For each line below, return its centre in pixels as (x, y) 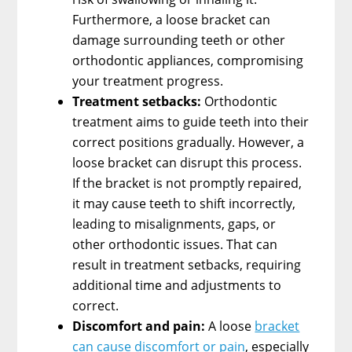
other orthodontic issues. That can (175, 244)
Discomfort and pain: (139, 326)
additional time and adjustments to (177, 285)
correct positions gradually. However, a (189, 142)
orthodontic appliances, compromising (188, 60)
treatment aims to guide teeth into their (191, 121)
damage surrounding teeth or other (179, 40)
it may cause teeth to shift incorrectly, (184, 203)
